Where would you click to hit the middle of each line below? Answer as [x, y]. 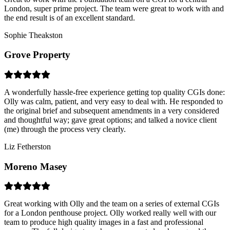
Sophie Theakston [33, 35]
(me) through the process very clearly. [65, 129]
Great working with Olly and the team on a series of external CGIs [112, 204]
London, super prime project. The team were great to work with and [114, 8]
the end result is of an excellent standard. [70, 17]
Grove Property [37, 55]
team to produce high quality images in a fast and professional [104, 222]
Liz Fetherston [27, 147]
